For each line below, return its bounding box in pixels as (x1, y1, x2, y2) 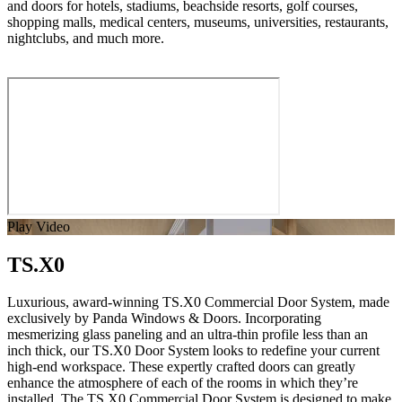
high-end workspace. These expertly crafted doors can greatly (7, 359, 355, 375)
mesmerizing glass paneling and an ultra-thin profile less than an (7, 327, 368, 343)
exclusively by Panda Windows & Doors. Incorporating (7, 310, 321, 327)
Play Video (7, 218, 70, 234)
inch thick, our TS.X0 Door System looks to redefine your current (7, 343, 380, 359)
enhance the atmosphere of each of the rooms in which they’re (7, 375, 358, 391)
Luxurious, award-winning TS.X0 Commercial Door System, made (7, 294, 389, 310)
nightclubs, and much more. (7, 30, 164, 46)
